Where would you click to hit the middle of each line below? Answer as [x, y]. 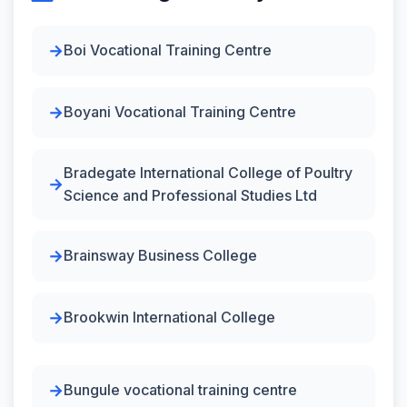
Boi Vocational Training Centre [168, 50]
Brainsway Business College [160, 255]
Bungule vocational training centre [180, 390]
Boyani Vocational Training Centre [180, 112]
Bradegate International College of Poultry [208, 172]
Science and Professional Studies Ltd [190, 195]
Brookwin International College [169, 317]
